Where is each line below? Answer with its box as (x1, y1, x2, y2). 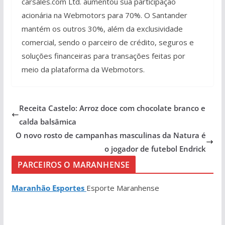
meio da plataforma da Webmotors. (21, 64, 145, 74)
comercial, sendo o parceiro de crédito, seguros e (21, 37, 194, 47)
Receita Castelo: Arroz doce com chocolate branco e (19, 102, 205, 113)
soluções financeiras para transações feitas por (21, 50, 185, 61)
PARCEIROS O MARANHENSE (17, 159, 130, 170)
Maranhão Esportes (11, 182, 86, 193)
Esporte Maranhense (86, 182, 159, 193)
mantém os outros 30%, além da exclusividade (21, 23, 183, 34)
